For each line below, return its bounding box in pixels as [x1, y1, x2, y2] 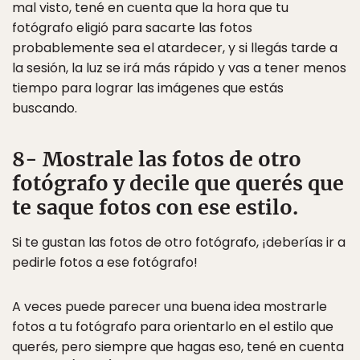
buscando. [12, 99, 77, 117]
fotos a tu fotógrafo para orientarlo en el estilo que [12, 317, 333, 336]
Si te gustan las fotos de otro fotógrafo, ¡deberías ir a [12, 233, 346, 252]
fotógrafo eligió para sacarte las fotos [12, 18, 252, 37]
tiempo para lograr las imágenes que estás [12, 79, 284, 97]
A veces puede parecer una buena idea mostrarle [12, 297, 327, 316]
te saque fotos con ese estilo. [12, 194, 298, 220]
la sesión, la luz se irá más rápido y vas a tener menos [12, 59, 346, 77]
